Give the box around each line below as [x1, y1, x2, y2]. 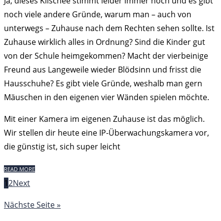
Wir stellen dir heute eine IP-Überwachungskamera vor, [4, 127, 209, 138]
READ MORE [4, 165, 35, 173]
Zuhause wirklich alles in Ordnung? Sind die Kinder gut [4, 37, 205, 47]
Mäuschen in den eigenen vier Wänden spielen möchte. [4, 92, 209, 103]
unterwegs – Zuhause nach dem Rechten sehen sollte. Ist [4, 23, 215, 34]
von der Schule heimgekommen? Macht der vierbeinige [4, 50, 208, 61]
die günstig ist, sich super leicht [4, 141, 120, 152]
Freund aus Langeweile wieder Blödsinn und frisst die [4, 64, 201, 75]
